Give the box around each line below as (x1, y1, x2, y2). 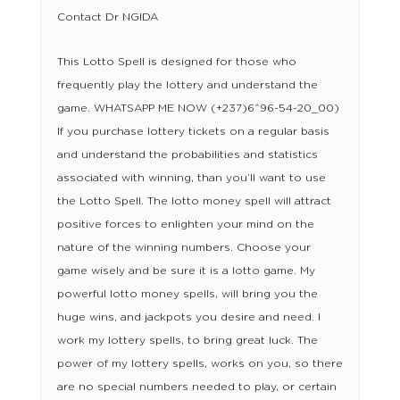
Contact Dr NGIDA (56, 12, 158, 23)
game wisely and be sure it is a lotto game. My (56, 265, 315, 277)
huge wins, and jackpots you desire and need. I (56, 312, 321, 323)
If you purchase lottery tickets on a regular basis (56, 126, 329, 137)
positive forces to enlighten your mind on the (56, 219, 314, 230)
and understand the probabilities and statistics (56, 149, 318, 161)
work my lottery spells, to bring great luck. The (56, 335, 318, 346)
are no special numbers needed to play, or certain (56, 381, 337, 393)
